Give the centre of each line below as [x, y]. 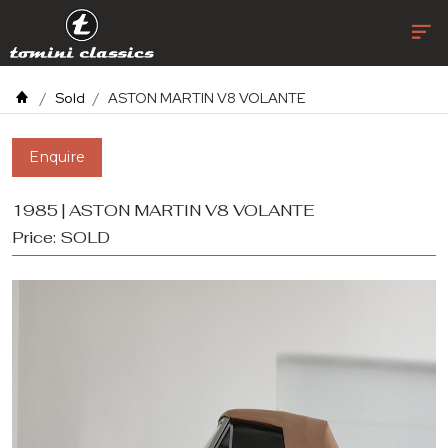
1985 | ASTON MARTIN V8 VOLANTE [163, 210]
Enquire [57, 157]
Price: [36, 237]
